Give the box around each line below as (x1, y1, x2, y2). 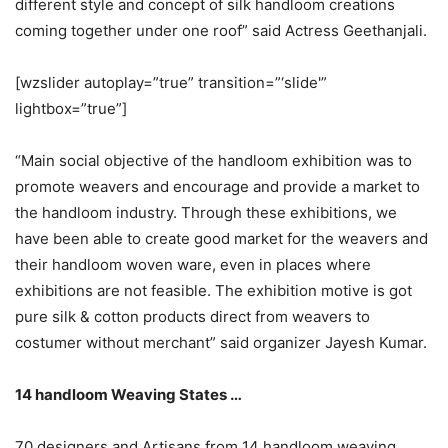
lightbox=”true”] (15, 98, 127, 118)
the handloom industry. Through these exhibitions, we (15, 202, 397, 222)
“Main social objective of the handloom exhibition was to (15, 150, 412, 170)
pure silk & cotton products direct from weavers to (15, 306, 370, 326)
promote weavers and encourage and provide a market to (15, 176, 420, 196)
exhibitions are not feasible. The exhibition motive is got (15, 280, 412, 300)
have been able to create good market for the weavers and (15, 228, 428, 248)
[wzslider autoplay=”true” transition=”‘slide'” (15, 72, 327, 92)
